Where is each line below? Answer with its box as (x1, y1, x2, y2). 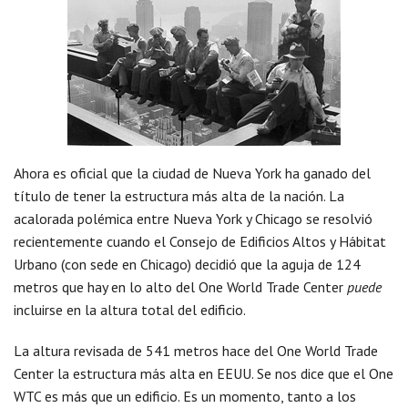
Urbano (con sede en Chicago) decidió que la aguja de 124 (14, 255, 361, 273)
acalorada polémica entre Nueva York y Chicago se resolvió (14, 209, 372, 228)
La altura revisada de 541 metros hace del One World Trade (14, 342, 378, 360)
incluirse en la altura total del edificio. (14, 301, 246, 319)
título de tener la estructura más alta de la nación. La (14, 187, 344, 205)
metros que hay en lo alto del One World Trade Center (14, 278, 347, 296)
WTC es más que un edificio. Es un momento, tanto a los (14, 387, 356, 405)
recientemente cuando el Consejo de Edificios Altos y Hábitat (14, 232, 386, 250)
